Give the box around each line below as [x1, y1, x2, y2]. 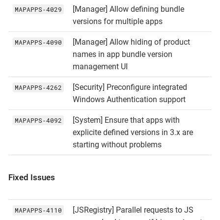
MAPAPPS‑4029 [14, 4, 62, 14]
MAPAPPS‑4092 [14, 115, 62, 125]
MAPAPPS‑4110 [14, 205, 62, 215]
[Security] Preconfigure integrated [72, 82, 187, 92]
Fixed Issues [8, 172, 55, 182]
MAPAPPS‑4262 [14, 82, 62, 92]
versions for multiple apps [72, 16, 163, 26]
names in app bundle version [72, 49, 172, 59]
